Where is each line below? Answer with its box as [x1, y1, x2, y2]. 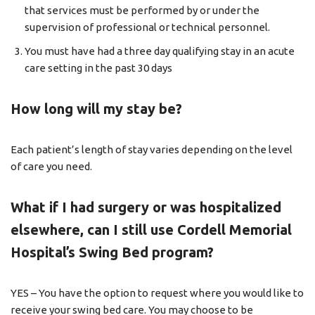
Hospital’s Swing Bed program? [11, 244, 214, 260]
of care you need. [11, 160, 92, 172]
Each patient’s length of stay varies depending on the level [11, 143, 292, 155]
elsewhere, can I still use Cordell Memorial [11, 221, 292, 238]
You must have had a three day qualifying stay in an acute [25, 45, 295, 57]
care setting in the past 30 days [25, 62, 172, 74]
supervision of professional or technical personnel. [25, 21, 270, 33]
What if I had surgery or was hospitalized [11, 199, 281, 215]
